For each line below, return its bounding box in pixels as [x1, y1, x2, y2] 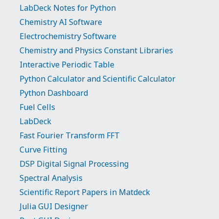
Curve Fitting [20, 144, 67, 155]
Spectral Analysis [20, 173, 83, 183]
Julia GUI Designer [20, 201, 88, 212]
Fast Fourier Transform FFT [20, 130, 120, 141]
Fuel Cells [20, 102, 55, 112]
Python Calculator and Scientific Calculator [20, 73, 175, 84]
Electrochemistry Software [20, 31, 116, 42]
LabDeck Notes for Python [20, 2, 116, 13]
